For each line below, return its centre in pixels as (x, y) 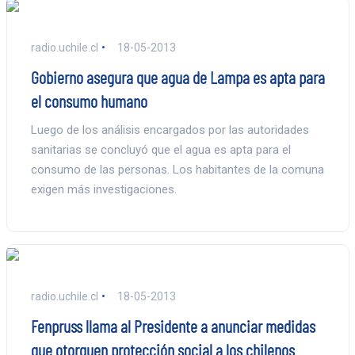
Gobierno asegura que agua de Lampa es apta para (177, 76)
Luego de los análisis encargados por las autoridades (170, 130)
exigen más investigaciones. (103, 189)
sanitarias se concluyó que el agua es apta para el (160, 149)
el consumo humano (89, 100)
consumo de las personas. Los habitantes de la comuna (177, 169)
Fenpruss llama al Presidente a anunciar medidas (173, 325)
